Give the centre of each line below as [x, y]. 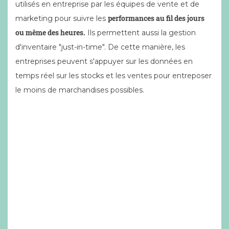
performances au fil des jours [156, 18]
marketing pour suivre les [62, 18]
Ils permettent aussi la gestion [141, 33]
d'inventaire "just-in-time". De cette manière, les [100, 47]
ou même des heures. [50, 32]
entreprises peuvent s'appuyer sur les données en [104, 61]
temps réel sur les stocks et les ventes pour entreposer [113, 76]
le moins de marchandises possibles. [80, 90]
